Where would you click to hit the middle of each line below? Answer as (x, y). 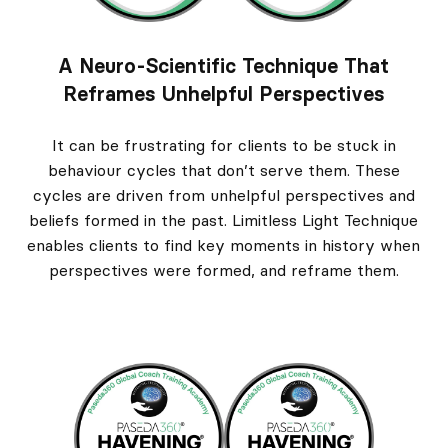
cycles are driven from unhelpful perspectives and (223, 195)
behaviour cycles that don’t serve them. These (223, 170)
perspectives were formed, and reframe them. (223, 270)
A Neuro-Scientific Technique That (224, 66)
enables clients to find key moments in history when (224, 245)
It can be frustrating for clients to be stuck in (223, 145)
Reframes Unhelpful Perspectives (223, 94)
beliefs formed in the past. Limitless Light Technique (224, 220)
